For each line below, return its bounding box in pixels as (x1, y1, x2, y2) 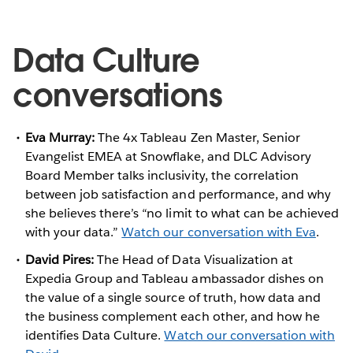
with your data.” (25, 223, 122, 240)
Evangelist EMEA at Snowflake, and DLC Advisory (25, 147, 311, 165)
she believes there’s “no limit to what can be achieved (25, 204, 340, 221)
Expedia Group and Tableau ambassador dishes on (25, 269, 324, 287)
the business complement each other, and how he (25, 307, 320, 325)
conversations (13, 74, 223, 116)
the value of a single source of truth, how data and (25, 288, 321, 306)
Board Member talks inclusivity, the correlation (25, 166, 299, 184)
